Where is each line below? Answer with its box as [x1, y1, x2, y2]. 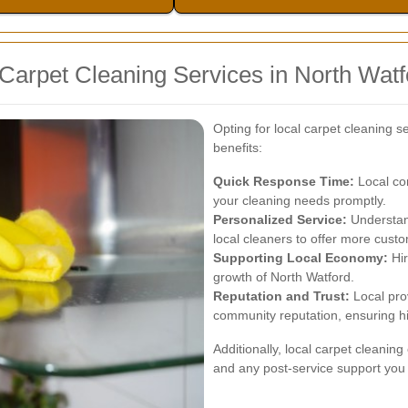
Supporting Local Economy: [213, 250, 388, 265]
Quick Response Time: [213, 174, 354, 189]
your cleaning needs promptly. [213, 193, 386, 208]
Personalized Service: [213, 212, 347, 227]
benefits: [213, 140, 262, 155]
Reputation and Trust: [213, 289, 350, 303]
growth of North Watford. [213, 270, 354, 284]
